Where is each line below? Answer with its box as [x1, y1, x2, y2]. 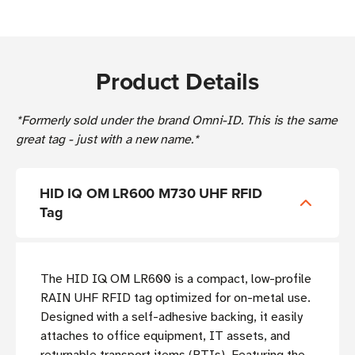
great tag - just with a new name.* [16, 132, 199, 148]
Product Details [96, 64, 259, 99]
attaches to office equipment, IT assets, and [40, 328, 290, 345]
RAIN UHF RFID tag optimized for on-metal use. [40, 290, 311, 307]
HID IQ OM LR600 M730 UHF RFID [40, 183, 262, 204]
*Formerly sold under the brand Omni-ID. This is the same [16, 113, 338, 129]
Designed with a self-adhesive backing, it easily [40, 309, 303, 326]
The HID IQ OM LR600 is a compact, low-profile [40, 271, 311, 288]
